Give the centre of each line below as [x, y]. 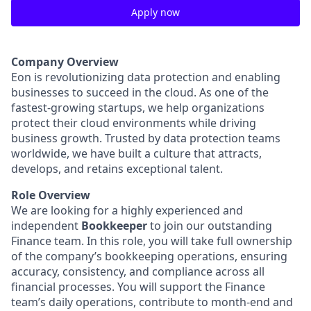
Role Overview [51, 195]
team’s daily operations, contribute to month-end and [152, 302]
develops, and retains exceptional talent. [117, 169]
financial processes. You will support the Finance [138, 287]
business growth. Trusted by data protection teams [146, 138]
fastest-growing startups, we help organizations [138, 108]
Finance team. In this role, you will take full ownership [152, 241]
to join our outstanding [210, 226]
